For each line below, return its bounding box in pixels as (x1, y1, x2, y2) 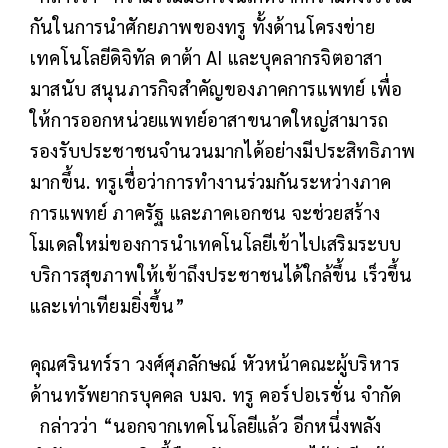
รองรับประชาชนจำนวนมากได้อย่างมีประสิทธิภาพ (30, 137, 416, 162)
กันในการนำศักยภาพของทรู (30, 13, 252, 38)
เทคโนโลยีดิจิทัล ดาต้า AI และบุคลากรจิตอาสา (30, 44, 383, 69)
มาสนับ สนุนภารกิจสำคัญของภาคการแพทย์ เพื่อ (30, 75, 403, 100)
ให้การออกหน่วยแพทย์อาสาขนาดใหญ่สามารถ (30, 106, 388, 131)
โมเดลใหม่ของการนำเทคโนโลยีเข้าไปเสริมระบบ (30, 230, 402, 255)
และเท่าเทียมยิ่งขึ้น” (30, 292, 185, 317)
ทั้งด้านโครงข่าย (251, 13, 375, 38)
